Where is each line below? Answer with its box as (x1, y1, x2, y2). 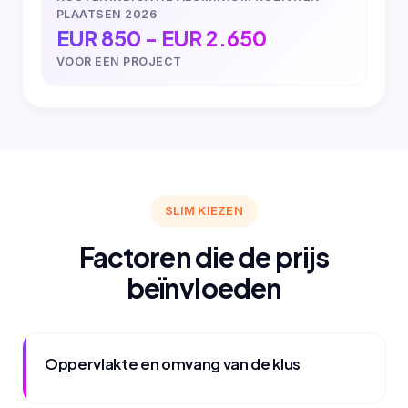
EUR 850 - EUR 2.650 (56, 25, 267, 52)
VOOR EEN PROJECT (56, 55, 182, 69)
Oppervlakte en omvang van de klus (45, 353, 301, 373)
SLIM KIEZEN (165, 203, 243, 219)
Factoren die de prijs (78, 239, 330, 274)
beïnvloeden (126, 270, 282, 305)
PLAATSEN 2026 (56, 7, 158, 22)
